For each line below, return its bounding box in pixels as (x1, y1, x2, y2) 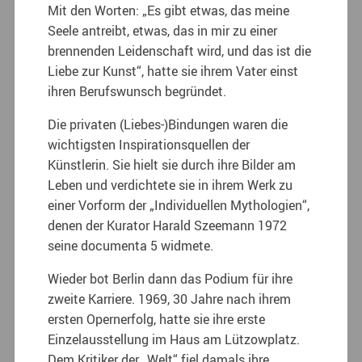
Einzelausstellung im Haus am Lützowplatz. (48, 330, 301, 348)
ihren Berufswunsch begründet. (48, 82, 227, 100)
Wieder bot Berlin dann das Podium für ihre (48, 269, 293, 288)
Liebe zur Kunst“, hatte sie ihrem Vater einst (48, 61, 299, 80)
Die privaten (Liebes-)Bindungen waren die (48, 115, 288, 133)
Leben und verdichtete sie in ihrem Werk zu (48, 175, 293, 194)
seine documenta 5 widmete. (48, 236, 214, 255)
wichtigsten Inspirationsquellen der (48, 135, 250, 154)
